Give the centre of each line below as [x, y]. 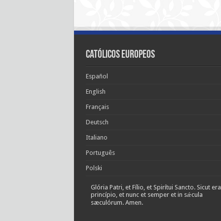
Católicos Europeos [120, 55]
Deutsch [97, 122]
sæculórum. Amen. [117, 203]
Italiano [96, 137]
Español [97, 76]
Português [100, 153]
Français [97, 107]
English [95, 92]
